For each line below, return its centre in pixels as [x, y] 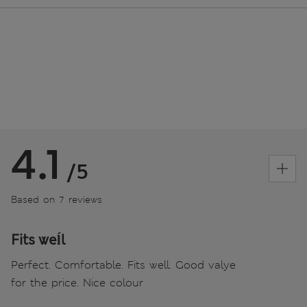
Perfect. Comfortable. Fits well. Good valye [123, 265]
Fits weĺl [38, 240]
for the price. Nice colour [77, 283]
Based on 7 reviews [57, 200]
